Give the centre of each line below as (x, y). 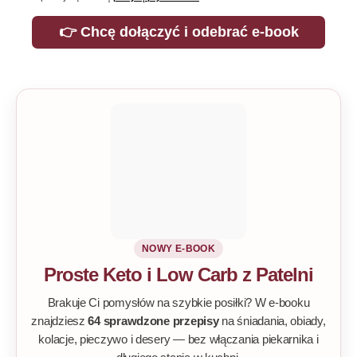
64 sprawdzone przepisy (153, 321)
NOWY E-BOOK (178, 249)
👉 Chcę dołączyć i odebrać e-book (178, 32)
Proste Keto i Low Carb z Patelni (178, 275)
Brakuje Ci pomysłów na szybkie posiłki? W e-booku (178, 302)
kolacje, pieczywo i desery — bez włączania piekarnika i (178, 339)
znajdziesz (60, 321)
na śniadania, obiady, (272, 321)
